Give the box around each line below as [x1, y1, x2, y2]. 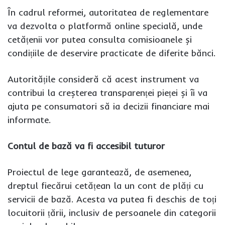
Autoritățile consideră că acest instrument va [8, 73, 199, 85]
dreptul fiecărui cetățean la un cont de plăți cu [8, 180, 203, 191]
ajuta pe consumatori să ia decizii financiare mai [8, 100, 209, 112]
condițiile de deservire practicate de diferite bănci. [8, 47, 215, 59]
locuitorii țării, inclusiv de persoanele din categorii [8, 207, 216, 218]
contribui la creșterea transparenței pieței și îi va [8, 87, 207, 98]
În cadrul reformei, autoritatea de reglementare [8, 7, 208, 18]
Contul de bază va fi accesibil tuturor [8, 140, 165, 152]
